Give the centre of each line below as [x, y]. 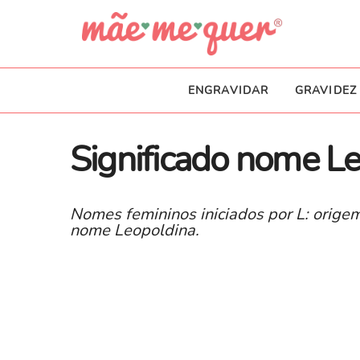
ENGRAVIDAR [228, 91]
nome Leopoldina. [135, 231]
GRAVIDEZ [326, 91]
